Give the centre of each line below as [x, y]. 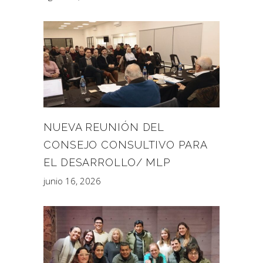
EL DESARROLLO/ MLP [107, 162]
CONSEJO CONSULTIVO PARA [125, 144]
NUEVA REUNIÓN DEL [104, 127]
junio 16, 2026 [72, 181]
